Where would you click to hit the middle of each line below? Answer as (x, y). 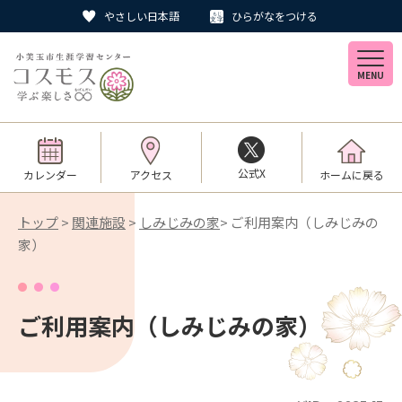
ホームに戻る (352, 175)
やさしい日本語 (142, 16)
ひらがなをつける (275, 16)
